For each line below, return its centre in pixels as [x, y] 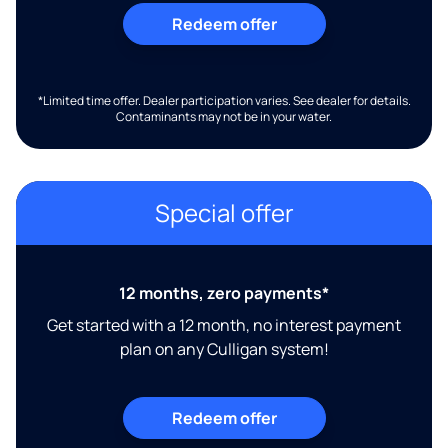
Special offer [224, 212]
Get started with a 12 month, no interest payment [224, 325]
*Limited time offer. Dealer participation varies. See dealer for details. [224, 100]
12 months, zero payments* [224, 293]
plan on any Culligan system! [224, 349]
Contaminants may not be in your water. [224, 116]
